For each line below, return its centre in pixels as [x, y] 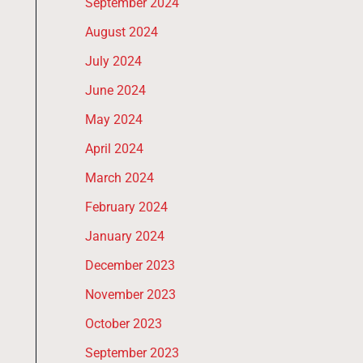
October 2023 [123, 324]
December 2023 [130, 266]
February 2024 [126, 207]
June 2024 [115, 91]
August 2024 [121, 32]
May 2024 [113, 120]
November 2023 [130, 295]
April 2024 [114, 149]
